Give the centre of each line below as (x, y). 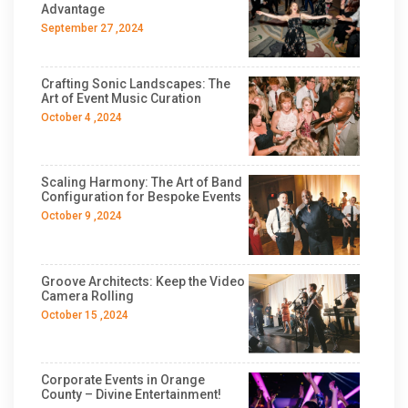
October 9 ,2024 (82, 216)
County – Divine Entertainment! (131, 395)
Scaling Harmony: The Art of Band (142, 183)
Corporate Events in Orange (123, 380)
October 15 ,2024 (85, 315)
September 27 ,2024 (92, 28)
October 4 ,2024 (82, 117)
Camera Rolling (87, 296)
